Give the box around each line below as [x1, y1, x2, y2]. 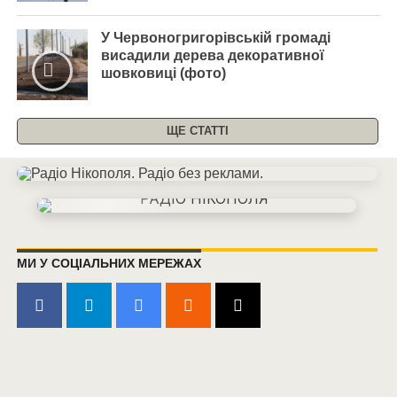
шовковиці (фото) [100, 66, 226, 81]
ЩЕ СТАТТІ [166, 124, 229, 137]
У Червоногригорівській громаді [100, 30, 331, 45]
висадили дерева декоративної [100, 48, 324, 63]
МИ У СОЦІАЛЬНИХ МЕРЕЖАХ [16, 256, 201, 270]
